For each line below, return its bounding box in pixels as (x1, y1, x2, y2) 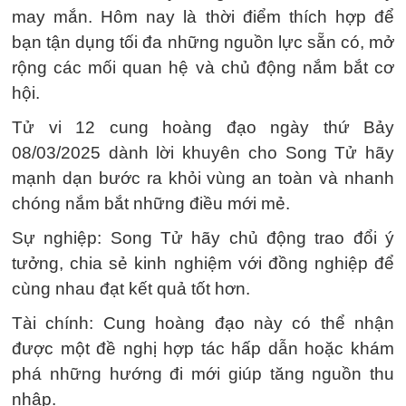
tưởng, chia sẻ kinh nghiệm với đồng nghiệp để (12, 254, 394, 273)
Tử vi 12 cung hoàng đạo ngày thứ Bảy (12, 118, 394, 137)
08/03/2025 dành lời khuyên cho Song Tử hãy (12, 143, 394, 162)
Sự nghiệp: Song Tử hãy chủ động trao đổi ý (12, 228, 394, 247)
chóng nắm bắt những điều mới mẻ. (12, 194, 290, 213)
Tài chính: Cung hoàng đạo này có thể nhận (12, 314, 394, 333)
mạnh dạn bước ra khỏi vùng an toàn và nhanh (12, 169, 394, 188)
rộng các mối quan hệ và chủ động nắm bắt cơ (12, 58, 394, 77)
